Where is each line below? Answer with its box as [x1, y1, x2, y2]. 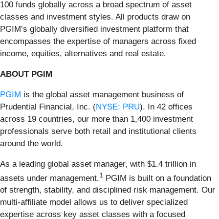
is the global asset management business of [21, 89, 184, 99]
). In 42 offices [140, 102, 193, 111]
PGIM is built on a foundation [103, 173, 211, 183]
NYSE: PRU [96, 102, 140, 111]
